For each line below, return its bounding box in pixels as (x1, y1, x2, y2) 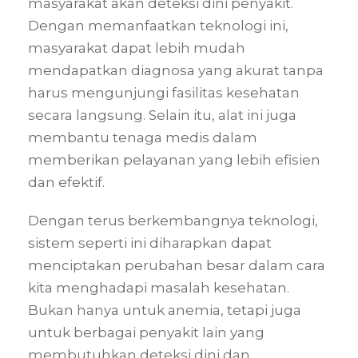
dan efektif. (28, 174, 105, 191)
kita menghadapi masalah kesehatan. (28, 280, 289, 296)
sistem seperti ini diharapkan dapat (28, 235, 272, 252)
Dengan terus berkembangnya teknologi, (28, 213, 318, 229)
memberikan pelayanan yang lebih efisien (28, 152, 320, 169)
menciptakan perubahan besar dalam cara (28, 257, 325, 274)
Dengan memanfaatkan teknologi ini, (28, 18, 288, 34)
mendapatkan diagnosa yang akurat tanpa (28, 62, 324, 79)
